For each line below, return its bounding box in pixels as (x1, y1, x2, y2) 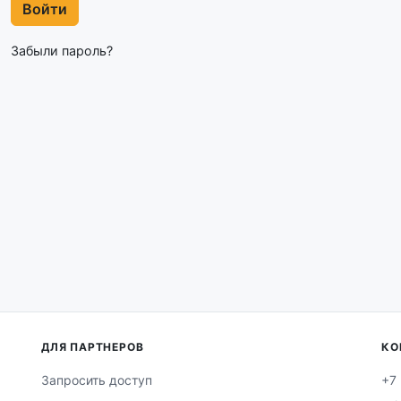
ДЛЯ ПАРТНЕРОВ (41, 340, 144, 354)
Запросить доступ (41, 371, 152, 388)
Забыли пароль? (11, 42, 113, 58)
